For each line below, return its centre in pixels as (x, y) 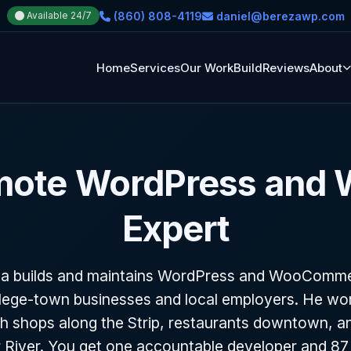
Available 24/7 (58, 15)
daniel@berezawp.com (279, 16)
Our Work (207, 67)
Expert (175, 229)
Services (155, 67)
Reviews (286, 67)
